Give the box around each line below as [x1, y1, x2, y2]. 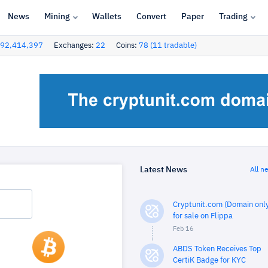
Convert [136, 12, 166, 21]
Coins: [116, 42, 139, 50]
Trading [218, 12, 248, 21]
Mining [44, 12, 70, 21]
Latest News [140, 165, 187, 174]
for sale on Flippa [173, 212, 233, 220]
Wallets [92, 12, 121, 21]
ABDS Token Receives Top [173, 245, 261, 253]
